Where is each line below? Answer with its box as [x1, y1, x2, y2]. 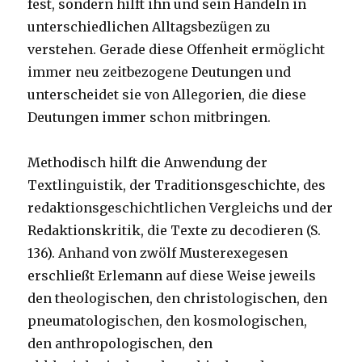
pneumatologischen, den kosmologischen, [27, 313, 308, 330]
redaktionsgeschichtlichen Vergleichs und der [27, 200, 334, 217]
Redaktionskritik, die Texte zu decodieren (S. [27, 222, 322, 239]
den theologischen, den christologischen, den [27, 290, 328, 307]
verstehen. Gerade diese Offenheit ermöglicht [27, 41, 326, 58]
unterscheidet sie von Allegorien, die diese [27, 86, 307, 103]
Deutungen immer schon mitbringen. [27, 109, 271, 126]
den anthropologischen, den [27, 335, 213, 352]
